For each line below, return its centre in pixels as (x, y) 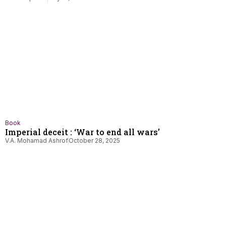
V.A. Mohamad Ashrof (37, 140)
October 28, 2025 (94, 140)
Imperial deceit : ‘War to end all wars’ (82, 132)
